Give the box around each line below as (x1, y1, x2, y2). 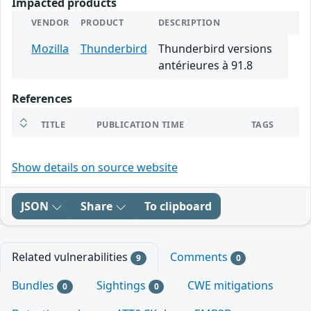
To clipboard (144, 199, 212, 214)
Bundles (12, 278, 57, 294)
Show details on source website (12, 160, 178, 175)
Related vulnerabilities (12, 249, 131, 264)
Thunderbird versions (158, 41, 272, 56)
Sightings (96, 278, 149, 294)
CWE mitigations (187, 278, 274, 294)
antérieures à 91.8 (158, 58, 253, 73)
